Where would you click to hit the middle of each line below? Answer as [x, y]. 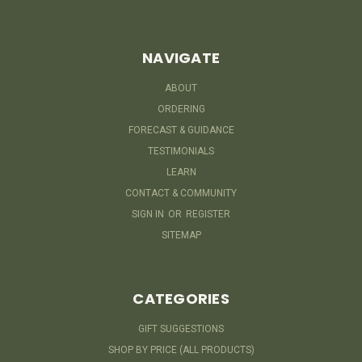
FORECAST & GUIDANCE [181, 130]
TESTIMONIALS [181, 152]
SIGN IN [149, 215]
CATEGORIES [181, 299]
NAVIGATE [181, 58]
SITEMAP [181, 236]
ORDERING [181, 109]
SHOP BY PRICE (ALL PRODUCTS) [181, 350]
